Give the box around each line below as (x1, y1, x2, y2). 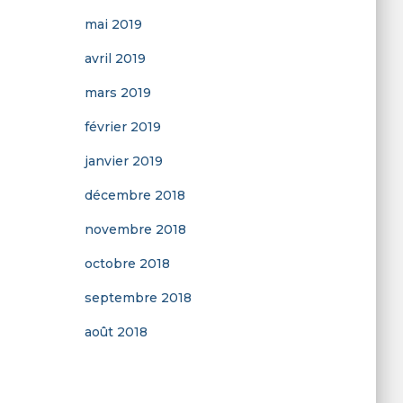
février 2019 (84, 119, 161, 135)
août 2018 (84, 324, 148, 340)
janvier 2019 (84, 153, 163, 169)
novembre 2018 (84, 221, 186, 237)
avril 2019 (84, 50, 146, 67)
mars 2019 (84, 85, 151, 101)
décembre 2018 (84, 187, 185, 203)
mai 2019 (84, 16, 142, 32)
